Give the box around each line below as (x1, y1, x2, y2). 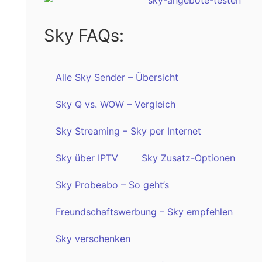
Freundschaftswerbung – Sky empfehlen (55, 205, 233, 218)
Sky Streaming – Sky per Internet (55, 125, 201, 137)
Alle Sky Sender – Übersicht (55, 71, 178, 83)
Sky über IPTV (55, 151, 118, 164)
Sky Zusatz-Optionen (141, 151, 235, 164)
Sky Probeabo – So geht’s (55, 178, 169, 191)
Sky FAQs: (43, 25, 124, 46)
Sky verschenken (55, 232, 130, 244)
